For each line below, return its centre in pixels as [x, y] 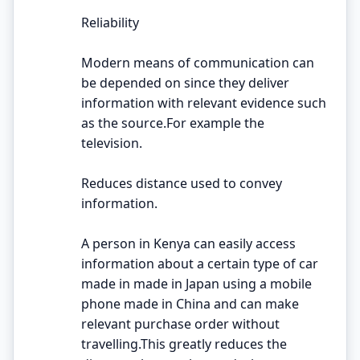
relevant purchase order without [180, 323]
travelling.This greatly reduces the [184, 344]
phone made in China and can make [190, 303]
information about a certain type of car [200, 263]
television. [112, 143]
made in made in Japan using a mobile [196, 283]
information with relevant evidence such [204, 102]
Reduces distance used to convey [182, 183]
